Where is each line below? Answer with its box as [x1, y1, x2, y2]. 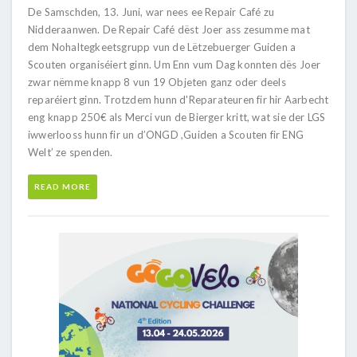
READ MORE [34, 181, 91, 191]
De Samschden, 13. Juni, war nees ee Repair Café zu [28, 5, 275, 18]
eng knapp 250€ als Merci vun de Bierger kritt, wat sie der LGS [28, 110, 326, 124]
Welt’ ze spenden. [28, 145, 113, 159]
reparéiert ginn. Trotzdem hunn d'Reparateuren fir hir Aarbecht [28, 92, 329, 106]
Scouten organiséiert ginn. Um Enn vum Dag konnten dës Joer [28, 57, 321, 71]
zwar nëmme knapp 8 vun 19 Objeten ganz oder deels [28, 75, 286, 88]
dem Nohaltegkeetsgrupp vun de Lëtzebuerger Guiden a [28, 40, 296, 53]
